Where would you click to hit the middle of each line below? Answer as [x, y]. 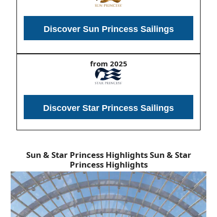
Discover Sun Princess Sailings [108, 29]
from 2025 [108, 64]
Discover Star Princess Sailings [108, 108]
